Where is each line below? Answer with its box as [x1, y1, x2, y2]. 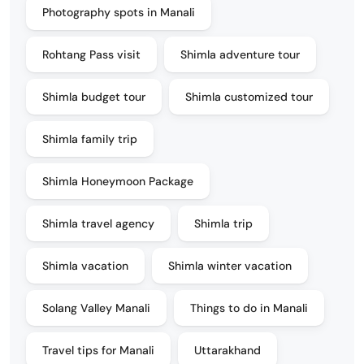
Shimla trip [194, 215, 253, 231]
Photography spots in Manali [42, 4, 195, 19]
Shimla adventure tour [180, 46, 300, 62]
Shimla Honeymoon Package [42, 173, 193, 188]
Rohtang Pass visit [42, 46, 141, 62]
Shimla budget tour [42, 89, 145, 104]
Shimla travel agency [42, 215, 154, 231]
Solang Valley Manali [42, 300, 150, 315]
